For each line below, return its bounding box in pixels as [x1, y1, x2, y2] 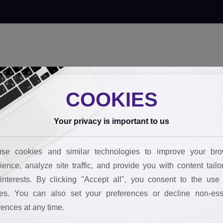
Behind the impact [69, 69, 138, 78]
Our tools [34, 69, 70, 78]
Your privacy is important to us [54, 117, 169, 126]
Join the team [159, 69, 210, 78]
